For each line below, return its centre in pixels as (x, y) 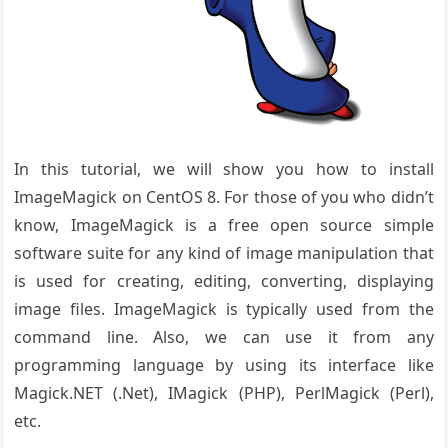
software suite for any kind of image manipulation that (224, 253)
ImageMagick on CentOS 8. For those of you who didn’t (224, 197)
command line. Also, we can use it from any (224, 337)
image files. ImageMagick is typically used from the (224, 309)
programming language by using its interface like (224, 365)
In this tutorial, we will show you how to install (224, 169)
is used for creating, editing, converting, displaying (224, 281)
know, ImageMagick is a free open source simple (224, 225)
